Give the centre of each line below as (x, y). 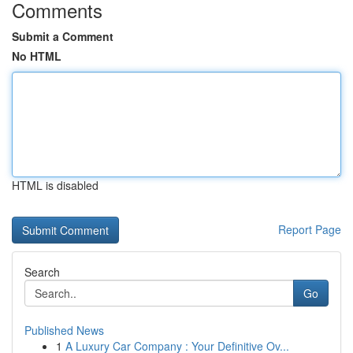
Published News (64, 330)
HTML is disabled (55, 185)
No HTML (37, 56)
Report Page (310, 229)
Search (42, 272)
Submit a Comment (63, 36)
